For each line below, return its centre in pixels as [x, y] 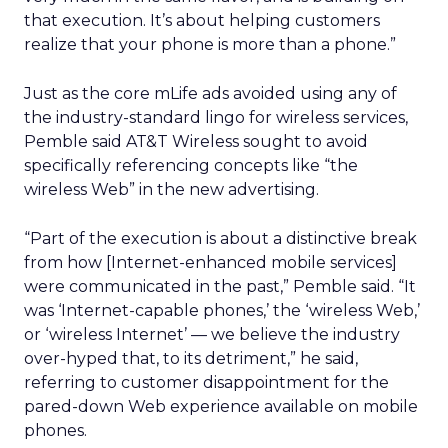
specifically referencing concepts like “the [191, 165]
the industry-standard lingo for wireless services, [216, 117]
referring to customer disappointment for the [206, 382]
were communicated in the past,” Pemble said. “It [220, 286]
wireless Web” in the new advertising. [171, 189]
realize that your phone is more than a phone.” [210, 44]
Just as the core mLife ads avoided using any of [210, 93]
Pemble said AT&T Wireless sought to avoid [196, 141]
